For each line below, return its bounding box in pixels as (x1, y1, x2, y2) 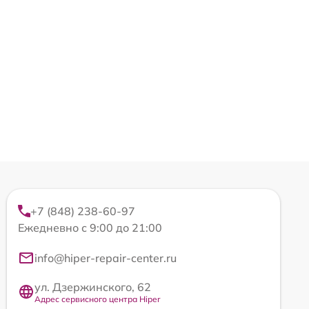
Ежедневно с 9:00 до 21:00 (18, 220, 162, 235)
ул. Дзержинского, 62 (34, 279, 151, 294)
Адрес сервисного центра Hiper (34, 293, 160, 304)
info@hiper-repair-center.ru (34, 250, 177, 265)
